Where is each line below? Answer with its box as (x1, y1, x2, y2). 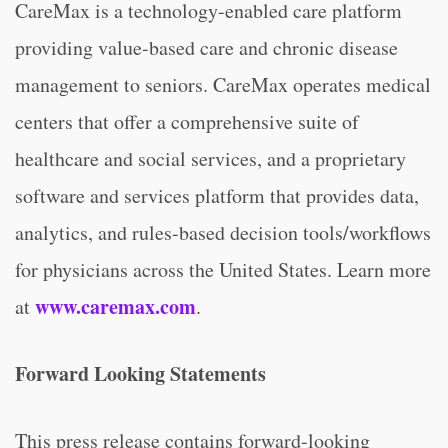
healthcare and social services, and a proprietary (15, 145, 406, 172)
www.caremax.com (35, 292, 196, 321)
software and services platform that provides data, (15, 182, 419, 209)
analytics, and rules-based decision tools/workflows (15, 219, 431, 246)
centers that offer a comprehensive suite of (15, 108, 359, 135)
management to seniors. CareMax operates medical (15, 71, 431, 98)
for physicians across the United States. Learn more (15, 256, 431, 283)
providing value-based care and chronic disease (15, 34, 398, 61)
